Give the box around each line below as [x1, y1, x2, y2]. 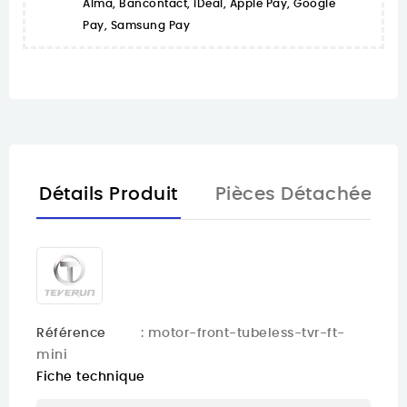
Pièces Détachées [214, 185, 382, 204]
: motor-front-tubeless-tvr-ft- [140, 327, 345, 341]
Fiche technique [36, 371, 145, 384]
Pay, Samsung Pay [83, 20, 190, 32]
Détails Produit [39, 185, 178, 204]
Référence [36, 327, 106, 341]
